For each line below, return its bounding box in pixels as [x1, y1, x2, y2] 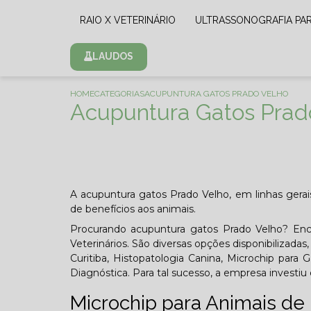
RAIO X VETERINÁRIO [85, 15, 176, 26]
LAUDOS [92, 51, 133, 62]
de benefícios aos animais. [69, 203, 196, 215]
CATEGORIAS [94, 89, 144, 99]
